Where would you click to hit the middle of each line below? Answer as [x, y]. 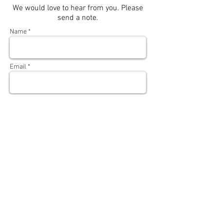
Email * [20, 67]
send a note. [78, 18]
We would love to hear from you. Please [78, 8]
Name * [20, 32]
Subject [20, 102]
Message [23, 137]
